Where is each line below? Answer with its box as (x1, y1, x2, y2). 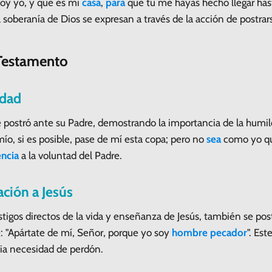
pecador (210, 226, 247, 239)
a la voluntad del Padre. (19, 149, 122, 161)
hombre (172, 226, 208, 239)
